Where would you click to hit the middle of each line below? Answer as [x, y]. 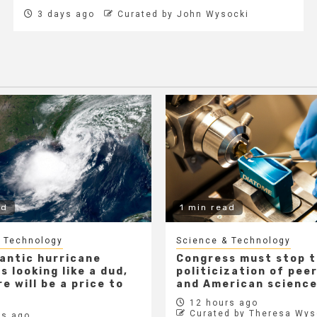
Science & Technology [234, 240]
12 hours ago [222, 302]
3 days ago [64, 14]
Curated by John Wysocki [183, 14]
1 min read [208, 207]
